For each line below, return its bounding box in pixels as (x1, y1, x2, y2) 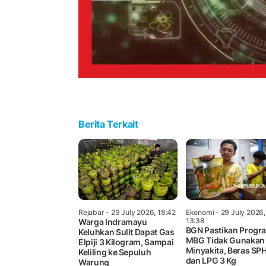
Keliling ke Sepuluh (78, 246, 151, 257)
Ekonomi (185, 207, 214, 217)
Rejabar (78, 207, 104, 217)
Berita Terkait (78, 118, 138, 130)
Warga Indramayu (78, 216, 147, 227)
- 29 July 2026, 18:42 (104, 207, 176, 217)
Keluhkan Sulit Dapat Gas (78, 226, 175, 237)
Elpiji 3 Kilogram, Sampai (78, 236, 174, 247)
